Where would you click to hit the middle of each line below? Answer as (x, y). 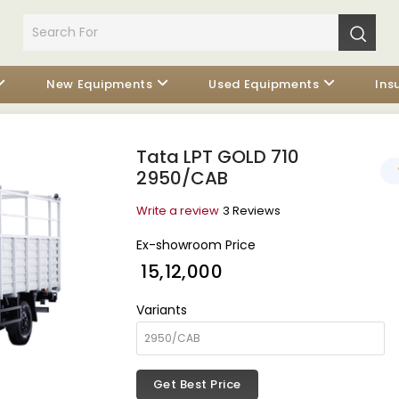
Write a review (177, 211)
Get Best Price (197, 384)
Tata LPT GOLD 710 (217, 157)
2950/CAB (182, 178)
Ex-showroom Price (195, 245)
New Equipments (99, 84)
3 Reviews (251, 211)
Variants (161, 310)
